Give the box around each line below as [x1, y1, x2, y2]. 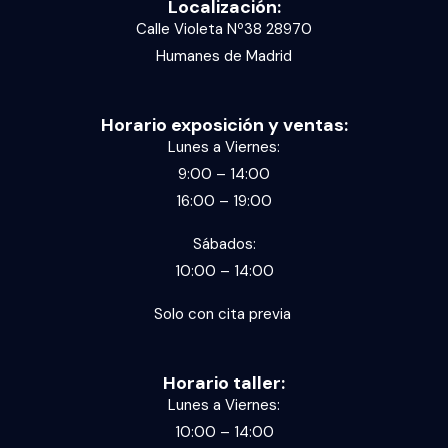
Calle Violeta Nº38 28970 [136, 18, 312, 39]
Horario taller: [163, 370, 285, 395]
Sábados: [192, 233, 256, 254]
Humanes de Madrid [156, 45, 292, 66]
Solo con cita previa [153, 303, 295, 324]
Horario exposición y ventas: [100, 112, 348, 137]
